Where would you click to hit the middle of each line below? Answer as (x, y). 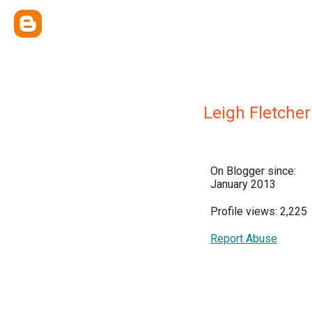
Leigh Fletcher (257, 113)
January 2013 (243, 184)
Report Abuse (244, 239)
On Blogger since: (253, 171)
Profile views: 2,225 (259, 211)
